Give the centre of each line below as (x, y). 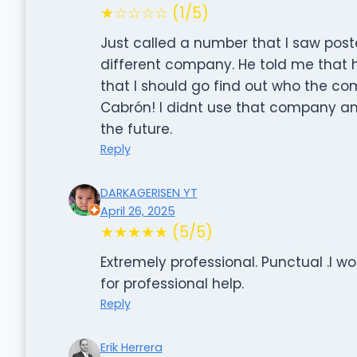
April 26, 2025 (137, 211)
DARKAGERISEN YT (149, 192)
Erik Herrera (131, 347)
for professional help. (172, 283)
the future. (136, 129)
